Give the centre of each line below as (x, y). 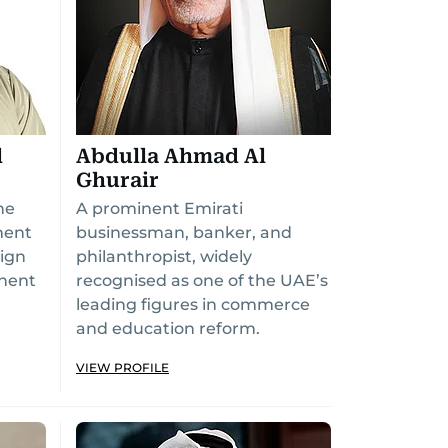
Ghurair (117, 180)
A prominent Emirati (159, 208)
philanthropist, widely (164, 256)
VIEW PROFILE (122, 367)
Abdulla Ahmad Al (171, 156)
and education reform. (168, 328)
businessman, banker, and (184, 232)
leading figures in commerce (193, 304)
